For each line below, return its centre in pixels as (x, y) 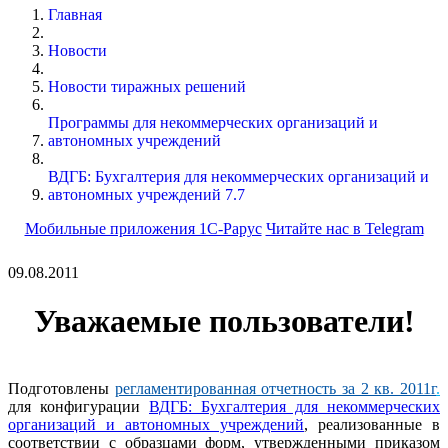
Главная (75, 14)
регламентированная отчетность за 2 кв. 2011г (275, 388)
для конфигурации (78, 406)
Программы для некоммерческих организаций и (213, 122)
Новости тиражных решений (147, 86)
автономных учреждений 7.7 (146, 194)
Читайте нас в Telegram (344, 228)
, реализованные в (372, 424)
